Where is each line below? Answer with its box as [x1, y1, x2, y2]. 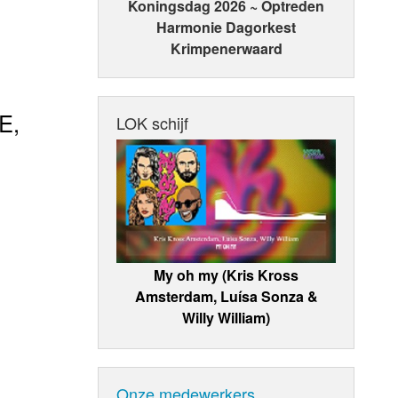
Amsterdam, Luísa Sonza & [134, 285, 318, 306]
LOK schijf [116, 111, 189, 135]
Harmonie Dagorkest [156, 17, 297, 38]
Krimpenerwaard [170, 38, 283, 60]
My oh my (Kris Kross [154, 264, 299, 285]
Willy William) [182, 306, 271, 328]
